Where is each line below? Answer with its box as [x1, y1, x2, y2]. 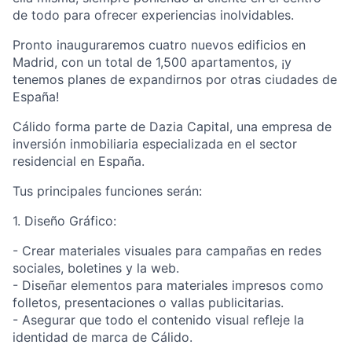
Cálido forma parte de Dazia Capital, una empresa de [13, 119, 332, 134]
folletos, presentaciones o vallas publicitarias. [13, 295, 284, 310]
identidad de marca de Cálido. [13, 329, 192, 345]
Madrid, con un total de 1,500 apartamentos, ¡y [13, 54, 291, 70]
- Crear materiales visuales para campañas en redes [13, 243, 321, 258]
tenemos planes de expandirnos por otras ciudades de [13, 71, 337, 87]
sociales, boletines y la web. [13, 260, 179, 276]
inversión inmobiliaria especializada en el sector [13, 136, 297, 152]
